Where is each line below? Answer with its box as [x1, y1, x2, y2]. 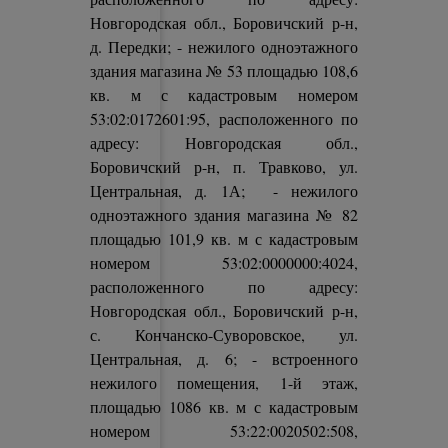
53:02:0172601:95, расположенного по [90, 108, 358, 129]
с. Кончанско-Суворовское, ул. [90, 324, 358, 345]
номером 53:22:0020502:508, [90, 420, 358, 441]
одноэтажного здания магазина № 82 [90, 204, 358, 225]
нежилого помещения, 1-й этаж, [90, 372, 358, 393]
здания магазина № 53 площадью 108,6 [90, 60, 358, 81]
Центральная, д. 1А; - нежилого [90, 180, 358, 201]
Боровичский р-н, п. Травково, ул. [90, 156, 358, 177]
